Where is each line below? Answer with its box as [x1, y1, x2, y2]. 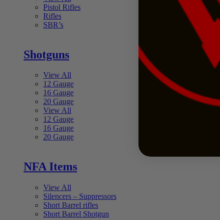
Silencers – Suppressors [43, 192, 116, 201]
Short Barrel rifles [43, 201, 98, 210]
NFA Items [24, 160, 77, 173]
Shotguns [24, 48, 69, 61]
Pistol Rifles [43, 2, 81, 11]
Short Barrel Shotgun [43, 210, 109, 219]
